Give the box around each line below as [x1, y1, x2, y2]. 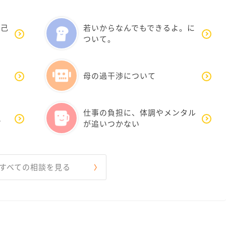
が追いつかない [83, 118, 140, 129]
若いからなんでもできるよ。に [83, 22, 195, 33]
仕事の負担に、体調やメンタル [83, 107, 196, 118]
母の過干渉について [83, 70, 156, 81]
